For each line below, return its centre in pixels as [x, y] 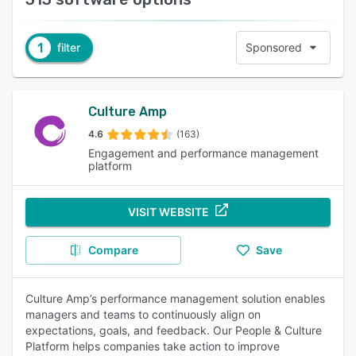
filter [69, 47]
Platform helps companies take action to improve [153, 346]
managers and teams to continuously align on [143, 314]
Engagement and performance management [203, 153]
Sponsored [274, 47]
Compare [113, 250]
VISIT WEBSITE [168, 212]
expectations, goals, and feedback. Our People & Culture [174, 330]
